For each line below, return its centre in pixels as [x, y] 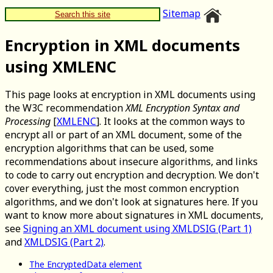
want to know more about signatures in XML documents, [134, 215]
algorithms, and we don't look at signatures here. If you [131, 202]
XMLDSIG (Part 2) [64, 242]
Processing [28, 122]
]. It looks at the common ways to [171, 122]
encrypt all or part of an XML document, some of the [123, 135]
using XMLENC [61, 67]
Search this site [83, 15]
